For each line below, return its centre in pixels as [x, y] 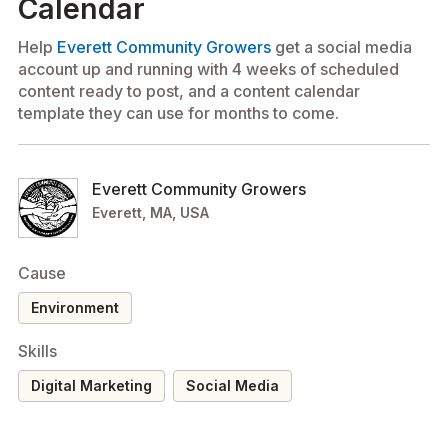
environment [79, 308]
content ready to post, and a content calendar [189, 91]
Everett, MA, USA [150, 213]
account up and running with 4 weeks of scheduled [208, 69]
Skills [37, 351]
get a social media [341, 47]
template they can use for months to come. [178, 113]
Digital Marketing [96, 386]
